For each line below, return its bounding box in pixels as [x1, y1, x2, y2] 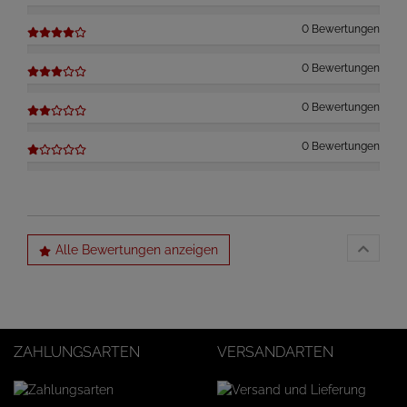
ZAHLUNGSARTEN [14, 343, 140, 361]
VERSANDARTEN [217, 343, 333, 361]
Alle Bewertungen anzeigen [55, 243, 218, 257]
